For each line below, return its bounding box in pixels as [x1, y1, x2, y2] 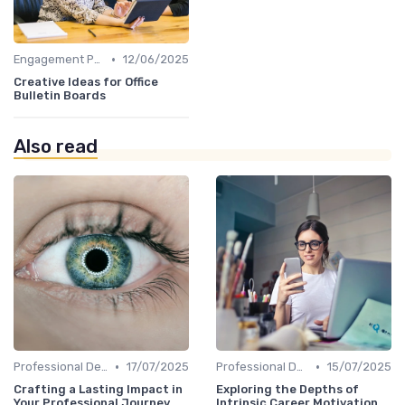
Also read [14, 136, 98, 158]
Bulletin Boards [14, 89, 106, 103]
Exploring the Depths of [216, 382, 359, 397]
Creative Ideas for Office [14, 75, 158, 89]
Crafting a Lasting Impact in [14, 382, 183, 397]
